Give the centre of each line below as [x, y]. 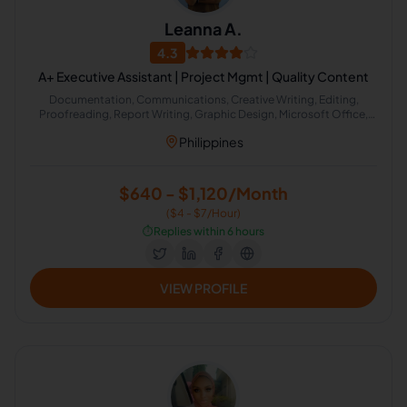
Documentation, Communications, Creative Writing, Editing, [203, 99]
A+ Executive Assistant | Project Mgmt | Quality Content [203, 76]
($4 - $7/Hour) [203, 213]
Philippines [211, 142]
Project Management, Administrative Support [203, 129]
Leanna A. [203, 29]
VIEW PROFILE [203, 288]
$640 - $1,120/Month [203, 193]
